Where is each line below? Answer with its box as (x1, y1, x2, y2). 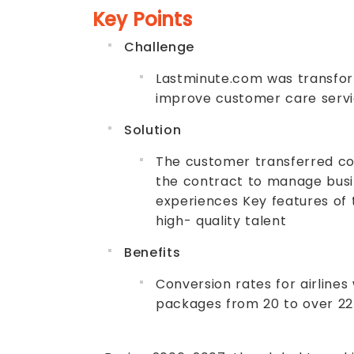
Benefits (124, 243, 181, 262)
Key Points (92, 6, 192, 32)
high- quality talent (156, 212, 287, 230)
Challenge (124, 38, 195, 56)
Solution (124, 121, 182, 139)
